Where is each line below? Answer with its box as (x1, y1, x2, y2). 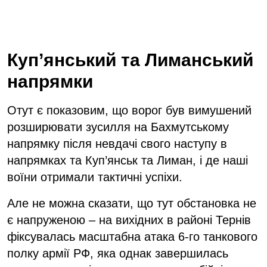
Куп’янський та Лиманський (7, 49, 253, 70)
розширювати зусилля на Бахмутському (7, 120, 229, 133)
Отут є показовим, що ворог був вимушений (7, 103, 252, 117)
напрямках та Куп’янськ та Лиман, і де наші (7, 153, 248, 167)
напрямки (7, 71, 98, 91)
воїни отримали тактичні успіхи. (7, 170, 182, 184)
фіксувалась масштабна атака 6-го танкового (7, 229, 257, 243)
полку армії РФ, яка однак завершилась (7, 246, 228, 260)
